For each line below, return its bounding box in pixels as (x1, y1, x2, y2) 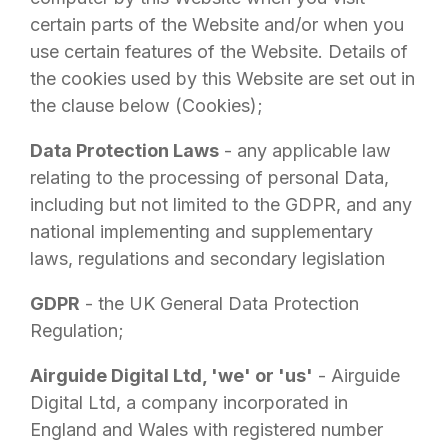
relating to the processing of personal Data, (30, 167, 389, 188)
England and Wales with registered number (30, 419, 383, 440)
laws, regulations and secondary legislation (30, 248, 385, 269)
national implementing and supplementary (30, 221, 373, 242)
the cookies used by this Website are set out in (30, 68, 415, 89)
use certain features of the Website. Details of (30, 41, 408, 62)
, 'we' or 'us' (202, 365, 313, 386)
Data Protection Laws (30, 140, 219, 161)
